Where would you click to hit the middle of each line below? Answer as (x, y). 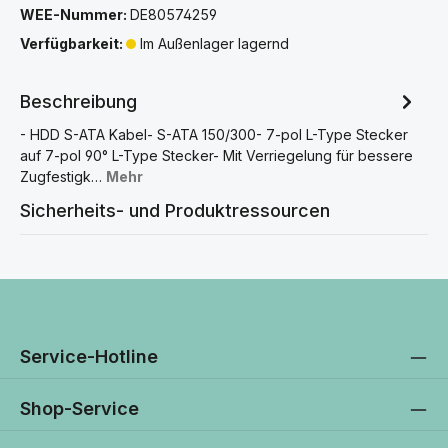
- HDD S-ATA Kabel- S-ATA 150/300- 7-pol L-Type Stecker (214, 134)
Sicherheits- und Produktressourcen (175, 210)
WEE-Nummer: (75, 14)
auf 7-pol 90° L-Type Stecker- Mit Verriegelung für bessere (216, 155)
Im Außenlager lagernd (212, 43)
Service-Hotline (89, 356)
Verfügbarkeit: (73, 43)
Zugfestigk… (63, 176)
